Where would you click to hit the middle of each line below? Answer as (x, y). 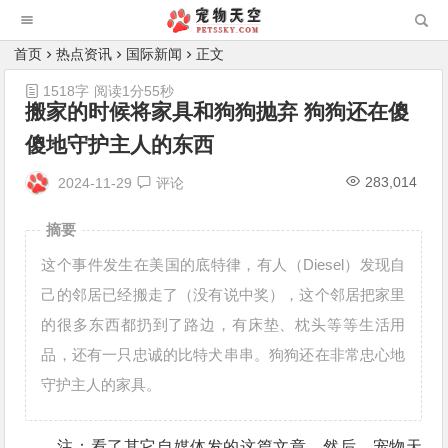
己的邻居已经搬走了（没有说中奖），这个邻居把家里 (223, 294)
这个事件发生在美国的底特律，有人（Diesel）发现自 (223, 264)
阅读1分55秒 (134, 91)
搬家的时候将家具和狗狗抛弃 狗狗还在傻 (217, 111)
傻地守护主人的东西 (120, 144)
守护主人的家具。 (101, 384)
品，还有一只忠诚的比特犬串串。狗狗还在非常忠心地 (223, 354)
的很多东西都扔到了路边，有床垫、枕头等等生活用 (223, 324)
